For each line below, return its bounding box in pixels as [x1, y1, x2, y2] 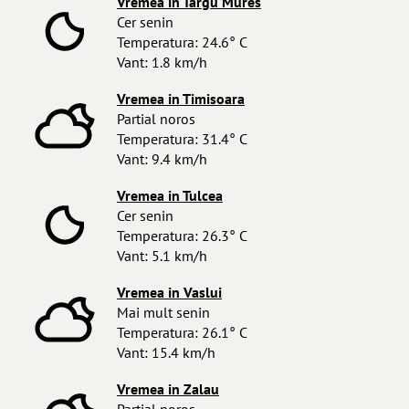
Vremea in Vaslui [117, 283, 222, 301]
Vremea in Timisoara [117, 89, 245, 108]
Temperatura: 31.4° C [117, 130, 247, 148]
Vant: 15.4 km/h [117, 343, 215, 362]
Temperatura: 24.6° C [117, 33, 247, 51]
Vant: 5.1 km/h [117, 246, 207, 265]
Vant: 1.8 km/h [117, 53, 207, 71]
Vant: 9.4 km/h [117, 150, 207, 168]
